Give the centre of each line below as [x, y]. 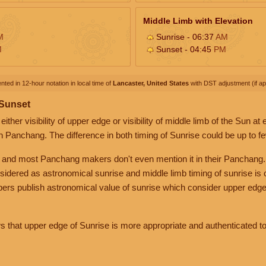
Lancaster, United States [151, 83]
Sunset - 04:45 [184, 49]
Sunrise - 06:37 [185, 37]
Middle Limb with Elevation [198, 20]
